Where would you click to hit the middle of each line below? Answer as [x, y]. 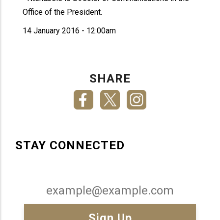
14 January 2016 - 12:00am [69, 31]
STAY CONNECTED [70, 146]
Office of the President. [63, 12]
